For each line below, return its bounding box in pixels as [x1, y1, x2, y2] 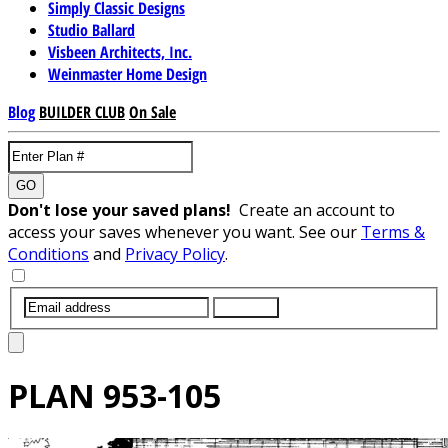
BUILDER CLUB [39, 100, 125, 123]
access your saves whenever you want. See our [8, 220, 361, 243]
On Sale [129, 100, 176, 123]
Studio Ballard [48, 18, 135, 41]
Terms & [361, 220, 425, 243]
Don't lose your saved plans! [8, 198, 239, 221]
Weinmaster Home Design [48, 62, 207, 85]
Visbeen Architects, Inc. [48, 40, 192, 63]
